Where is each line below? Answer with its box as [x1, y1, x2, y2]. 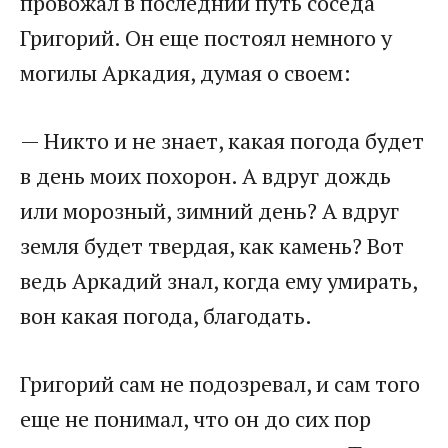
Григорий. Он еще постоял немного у [20, 23, 392, 53]
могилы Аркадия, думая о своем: [20, 58, 351, 88]
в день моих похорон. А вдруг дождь [20, 161, 391, 191]
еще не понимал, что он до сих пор [20, 404, 371, 434]
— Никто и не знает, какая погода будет [20, 126, 424, 156]
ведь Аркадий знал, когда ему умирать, [20, 266, 417, 296]
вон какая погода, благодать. [20, 301, 312, 331]
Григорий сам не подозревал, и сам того [20, 369, 420, 399]
